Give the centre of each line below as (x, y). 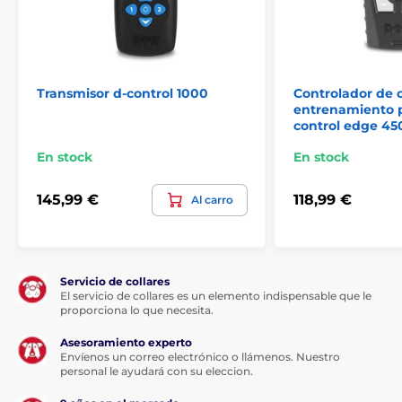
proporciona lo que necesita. (137, 310)
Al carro (212, 199)
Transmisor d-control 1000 (122, 93)
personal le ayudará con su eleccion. (157, 371)
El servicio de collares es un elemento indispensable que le (216, 295)
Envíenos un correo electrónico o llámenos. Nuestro (200, 356)
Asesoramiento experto (126, 342)
